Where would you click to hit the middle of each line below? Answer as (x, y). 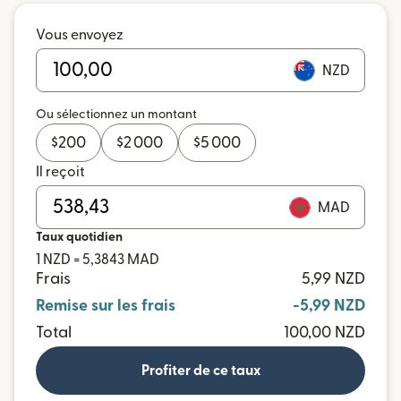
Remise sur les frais (106, 306)
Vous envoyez (80, 35)
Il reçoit (60, 172)
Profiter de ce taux (200, 371)
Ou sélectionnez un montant (116, 115)
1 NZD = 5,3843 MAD (98, 260)
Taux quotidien (79, 237)
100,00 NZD (324, 333)
